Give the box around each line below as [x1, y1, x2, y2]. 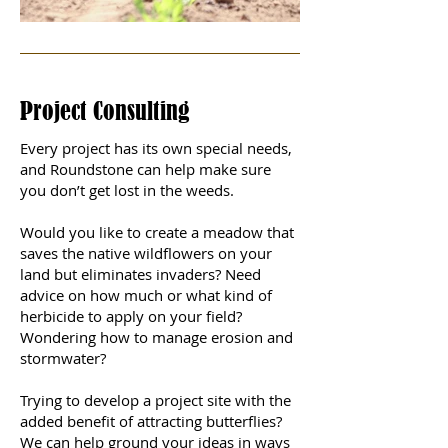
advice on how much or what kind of [20, 284, 272, 305]
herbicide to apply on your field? [20, 305, 242, 326]
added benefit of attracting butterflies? [20, 410, 282, 431]
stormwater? [20, 347, 106, 368]
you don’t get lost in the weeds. [20, 179, 234, 200]
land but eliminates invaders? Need [20, 263, 261, 284]
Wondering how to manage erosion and [20, 326, 293, 347]
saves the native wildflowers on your [20, 242, 272, 263]
